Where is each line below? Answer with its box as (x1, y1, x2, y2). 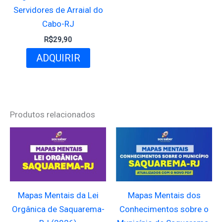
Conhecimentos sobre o (119, 204, 209, 214)
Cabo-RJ (42, 19, 74, 29)
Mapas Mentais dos (127, 190, 201, 200)
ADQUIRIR (36, 52, 80, 64)
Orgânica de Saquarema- (11, 204, 105, 214)
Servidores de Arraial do (13, 5, 103, 15)
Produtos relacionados (10, 109, 95, 119)
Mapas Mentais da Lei (17, 190, 99, 200)
